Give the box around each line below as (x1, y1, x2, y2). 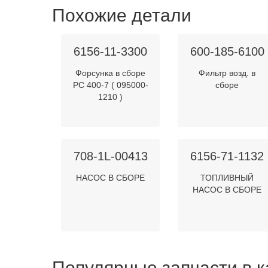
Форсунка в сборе (75, 68, 145, 78)
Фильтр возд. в (199, 68, 255, 78)
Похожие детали (52, 5, 191, 25)
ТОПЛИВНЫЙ (200, 173, 254, 182)
